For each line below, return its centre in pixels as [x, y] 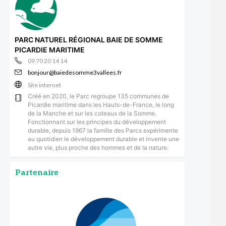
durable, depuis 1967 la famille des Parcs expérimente [103, 130]
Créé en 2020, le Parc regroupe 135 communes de [98, 96]
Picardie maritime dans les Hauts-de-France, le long [101, 104]
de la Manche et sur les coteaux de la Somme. [92, 113]
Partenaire [37, 173]
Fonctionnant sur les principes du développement [97, 122]
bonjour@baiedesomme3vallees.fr [75, 72]
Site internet [44, 85]
